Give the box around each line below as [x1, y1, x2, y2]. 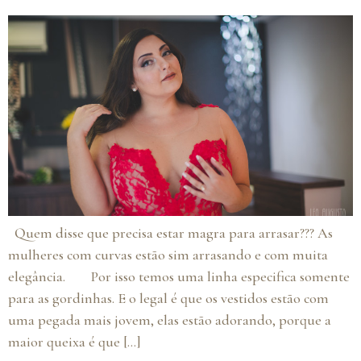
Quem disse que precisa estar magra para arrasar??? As [8, 224, 333, 243]
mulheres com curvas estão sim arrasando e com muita [8, 246, 328, 264]
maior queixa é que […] [8, 333, 141, 351]
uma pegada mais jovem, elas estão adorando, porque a [8, 311, 331, 330]
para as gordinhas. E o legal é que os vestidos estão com [8, 289, 329, 308]
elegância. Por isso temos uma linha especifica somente [8, 268, 350, 286]
